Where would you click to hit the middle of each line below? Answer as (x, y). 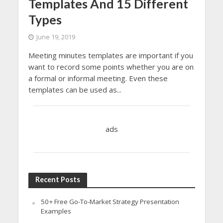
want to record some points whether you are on (111, 66)
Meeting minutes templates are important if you (111, 55)
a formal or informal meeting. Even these (98, 78)
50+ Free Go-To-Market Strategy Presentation (110, 201)
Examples (56, 211)
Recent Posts (57, 179)
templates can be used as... (75, 89)
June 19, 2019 (56, 37)
